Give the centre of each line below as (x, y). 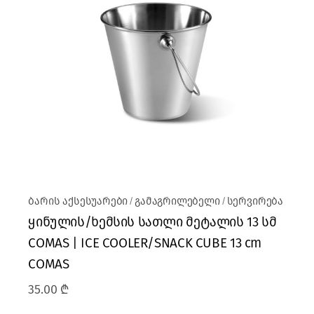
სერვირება (255, 201)
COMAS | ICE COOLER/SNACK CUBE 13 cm (145, 243)
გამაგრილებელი (177, 201)
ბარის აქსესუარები (78, 201)
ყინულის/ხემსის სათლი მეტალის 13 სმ (152, 221)
